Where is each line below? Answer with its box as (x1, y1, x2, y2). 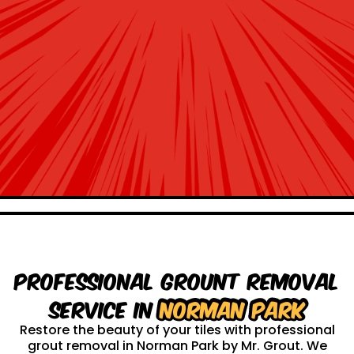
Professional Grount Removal (14, 263, 340, 296)
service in (49, 292, 160, 324)
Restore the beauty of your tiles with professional (19, 321, 335, 339)
